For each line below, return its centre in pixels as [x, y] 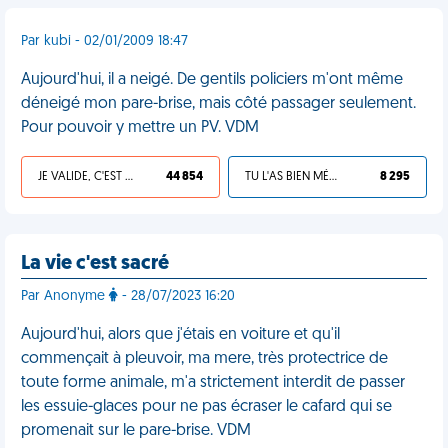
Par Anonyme [65, 296]
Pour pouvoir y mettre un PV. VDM [140, 128]
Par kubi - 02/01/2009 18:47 [104, 41]
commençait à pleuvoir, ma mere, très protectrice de [204, 359]
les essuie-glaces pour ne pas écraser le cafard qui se [206, 407]
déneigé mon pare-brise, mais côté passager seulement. [218, 104]
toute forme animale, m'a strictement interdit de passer [213, 383]
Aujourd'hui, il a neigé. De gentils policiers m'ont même [212, 80]
